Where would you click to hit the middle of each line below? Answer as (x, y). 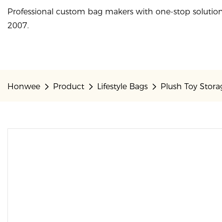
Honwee (24, 87)
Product (69, 87)
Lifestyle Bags (122, 87)
